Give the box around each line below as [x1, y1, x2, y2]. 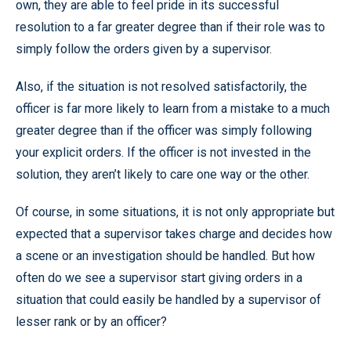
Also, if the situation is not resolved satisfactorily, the [16, 78, 307, 94]
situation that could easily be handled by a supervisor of [16, 291, 321, 307]
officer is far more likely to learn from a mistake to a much [16, 100, 330, 116]
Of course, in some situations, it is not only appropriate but [16, 204, 335, 219]
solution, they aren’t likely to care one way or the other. [16, 166, 309, 182]
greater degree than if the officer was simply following [16, 122, 312, 138]
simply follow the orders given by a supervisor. [16, 41, 272, 56]
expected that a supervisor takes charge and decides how [16, 226, 332, 241]
